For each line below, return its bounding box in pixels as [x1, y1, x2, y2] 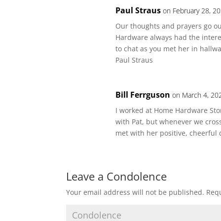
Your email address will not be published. [66, 187, 205, 197]
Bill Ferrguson [115, 89, 171, 101]
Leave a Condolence [66, 169, 167, 184]
